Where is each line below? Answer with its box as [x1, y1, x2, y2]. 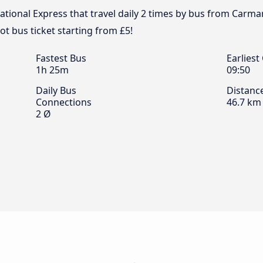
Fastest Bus [36, 52, 86, 65]
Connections [36, 96, 92, 109]
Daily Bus [36, 84, 76, 97]
